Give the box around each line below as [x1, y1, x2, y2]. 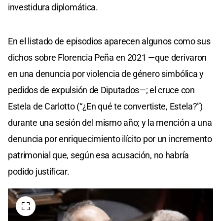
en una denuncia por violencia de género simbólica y [8, 69, 204, 79]
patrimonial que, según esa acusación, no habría [8, 150, 189, 161]
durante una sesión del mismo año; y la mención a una [8, 117, 212, 128]
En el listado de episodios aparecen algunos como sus [8, 36, 211, 47]
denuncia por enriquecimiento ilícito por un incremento [8, 134, 212, 145]
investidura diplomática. [8, 2, 98, 13]
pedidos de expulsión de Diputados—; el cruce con [8, 85, 195, 96]
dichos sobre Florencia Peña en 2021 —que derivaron [8, 52, 207, 63]
